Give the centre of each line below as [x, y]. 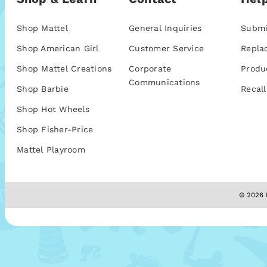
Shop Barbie [43, 89]
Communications [164, 83]
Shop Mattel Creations [64, 69]
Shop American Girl [58, 49]
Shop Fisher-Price [55, 130]
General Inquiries [165, 28]
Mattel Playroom [51, 150]
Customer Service [167, 49]
